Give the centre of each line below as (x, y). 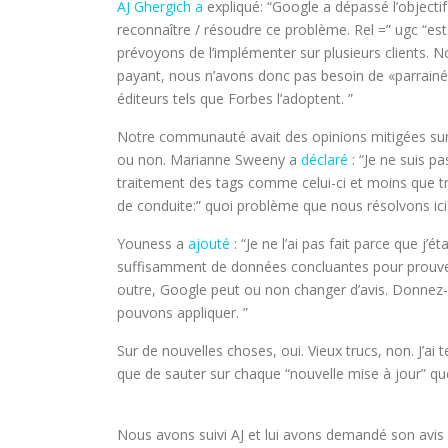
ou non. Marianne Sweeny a (209, 159)
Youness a (152, 243)
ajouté (209, 243)
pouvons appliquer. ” (182, 312)
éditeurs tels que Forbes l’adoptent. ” (235, 98)
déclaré (324, 159)
